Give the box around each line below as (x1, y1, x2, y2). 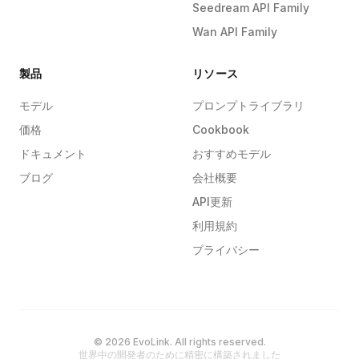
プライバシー (192, 243, 260, 256)
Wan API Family (192, 25, 277, 38)
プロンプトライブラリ (192, 99, 305, 112)
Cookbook (192, 123, 249, 136)
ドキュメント (19, 147, 87, 160)
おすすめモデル (192, 147, 271, 160)
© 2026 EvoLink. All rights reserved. (93, 336, 266, 348)
